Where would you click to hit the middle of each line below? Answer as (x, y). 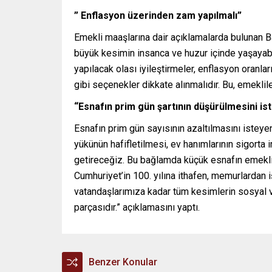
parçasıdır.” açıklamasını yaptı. (137, 208)
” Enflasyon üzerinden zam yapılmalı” (158, 16)
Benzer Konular (123, 262)
